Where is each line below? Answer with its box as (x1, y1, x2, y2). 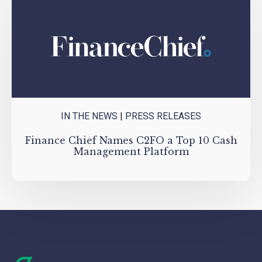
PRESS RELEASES (125, 111, 201, 122)
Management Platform (73, 146, 189, 158)
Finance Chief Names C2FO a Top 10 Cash (25, 135, 237, 147)
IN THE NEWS (61, 111, 118, 122)
